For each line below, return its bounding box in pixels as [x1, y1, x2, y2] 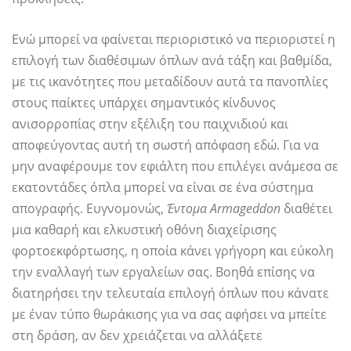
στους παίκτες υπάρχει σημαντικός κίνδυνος [12, 94, 276, 112]
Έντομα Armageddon [167, 200, 280, 218]
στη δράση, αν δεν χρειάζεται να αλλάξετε [12, 327, 262, 345]
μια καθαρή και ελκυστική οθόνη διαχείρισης [12, 221, 277, 239]
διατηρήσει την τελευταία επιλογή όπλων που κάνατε [12, 284, 329, 302]
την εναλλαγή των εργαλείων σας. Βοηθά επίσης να [12, 263, 315, 281]
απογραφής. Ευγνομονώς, [12, 200, 167, 218]
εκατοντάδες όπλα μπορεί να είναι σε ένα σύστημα [12, 179, 313, 197]
